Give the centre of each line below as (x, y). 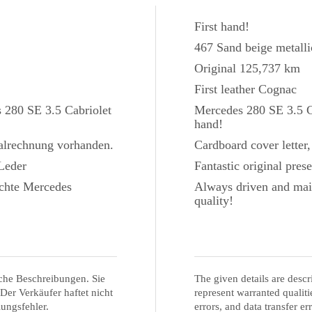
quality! (214, 200)
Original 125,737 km (247, 68)
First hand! (222, 26)
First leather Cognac (245, 89)
